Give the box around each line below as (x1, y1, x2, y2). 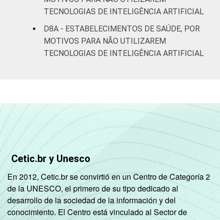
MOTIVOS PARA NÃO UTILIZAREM (44, 36, 166, 46)
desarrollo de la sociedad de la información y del (7, 194, 176, 206)
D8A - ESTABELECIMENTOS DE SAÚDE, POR (44, 24, 200, 33)
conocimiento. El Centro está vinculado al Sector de (7, 206, 187, 218)
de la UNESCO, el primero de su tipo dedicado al (7, 182, 178, 194)
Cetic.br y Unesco (11, 152, 90, 165)
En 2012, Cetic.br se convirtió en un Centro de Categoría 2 (7, 170, 210, 182)
